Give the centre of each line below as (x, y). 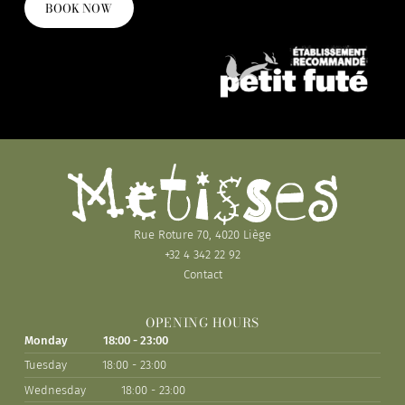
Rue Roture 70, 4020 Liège (202, 235)
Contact (202, 275)
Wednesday (55, 390)
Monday (46, 341)
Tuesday (45, 365)
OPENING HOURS (202, 323)
